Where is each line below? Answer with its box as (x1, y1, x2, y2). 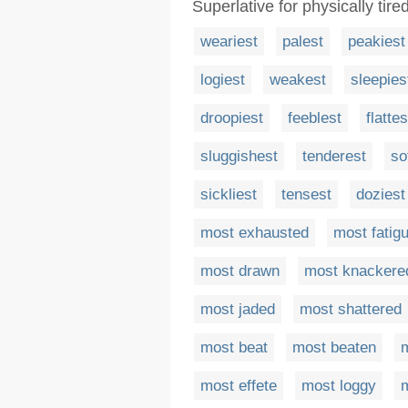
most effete (200, 376, 277, 394)
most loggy (301, 376, 376, 394)
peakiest (348, 32, 405, 50)
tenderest (302, 147, 366, 165)
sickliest (200, 185, 257, 203)
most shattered (300, 300, 402, 318)
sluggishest (200, 147, 278, 165)
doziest (356, 185, 405, 203)
